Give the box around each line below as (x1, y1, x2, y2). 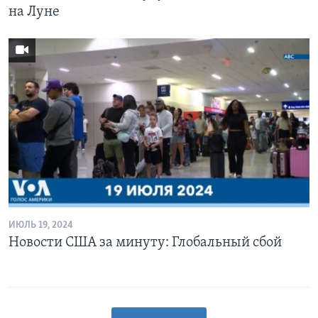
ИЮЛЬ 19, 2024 (9, 220, 73, 231)
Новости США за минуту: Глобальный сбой (9, 236, 282, 250)
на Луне (9, 4, 60, 19)
